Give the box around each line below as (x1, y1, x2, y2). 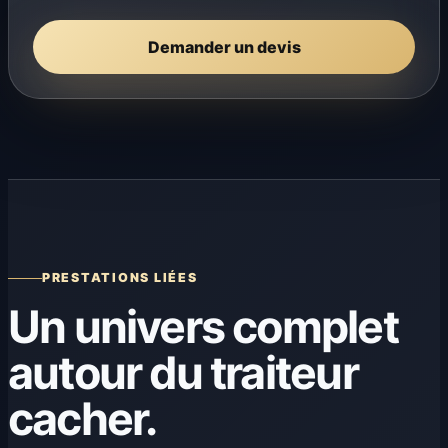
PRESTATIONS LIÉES (42, 270, 198, 286)
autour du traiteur (8, 346, 358, 401)
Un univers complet (8, 300, 398, 355)
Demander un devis (147, 36, 301, 57)
